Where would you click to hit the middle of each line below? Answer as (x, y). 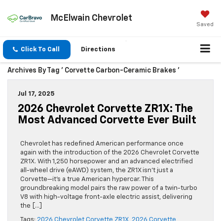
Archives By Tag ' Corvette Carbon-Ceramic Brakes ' (93, 71)
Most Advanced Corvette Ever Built (107, 121)
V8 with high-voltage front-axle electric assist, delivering (106, 197)
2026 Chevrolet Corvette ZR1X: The (105, 109)
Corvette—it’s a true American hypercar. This (87, 180)
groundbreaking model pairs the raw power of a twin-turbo (109, 188)
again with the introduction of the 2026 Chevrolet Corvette (110, 153)
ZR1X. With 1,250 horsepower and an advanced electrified (107, 162)
